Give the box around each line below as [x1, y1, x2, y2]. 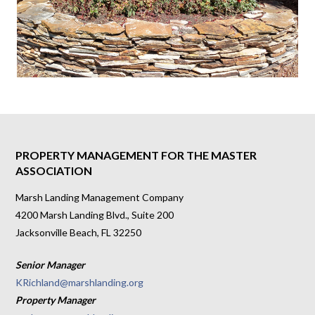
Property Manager [15, 293, 96, 306]
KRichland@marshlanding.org [15, 276, 144, 288]
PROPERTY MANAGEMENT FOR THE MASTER [15, 148, 257, 162]
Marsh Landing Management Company [15, 191, 184, 203]
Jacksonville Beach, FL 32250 [15, 226, 142, 238]
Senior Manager [15, 258, 86, 271]
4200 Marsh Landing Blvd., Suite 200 [15, 208, 174, 221]
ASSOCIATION [15, 163, 93, 177]
